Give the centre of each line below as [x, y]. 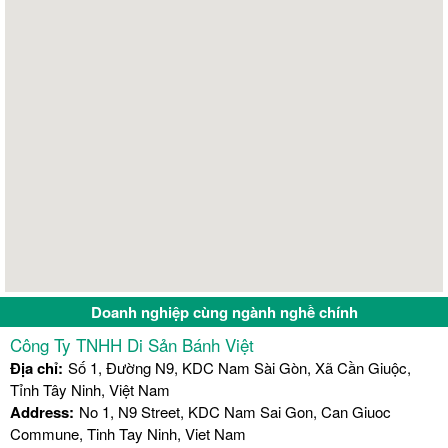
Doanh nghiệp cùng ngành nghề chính [224, 312]
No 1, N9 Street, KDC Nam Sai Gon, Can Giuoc [235, 412]
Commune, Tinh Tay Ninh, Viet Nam [128, 434]
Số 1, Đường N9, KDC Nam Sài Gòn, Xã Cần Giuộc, [239, 368]
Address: [42, 412]
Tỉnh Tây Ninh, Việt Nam [90, 390]
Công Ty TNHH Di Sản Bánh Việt [132, 345]
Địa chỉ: [36, 368]
